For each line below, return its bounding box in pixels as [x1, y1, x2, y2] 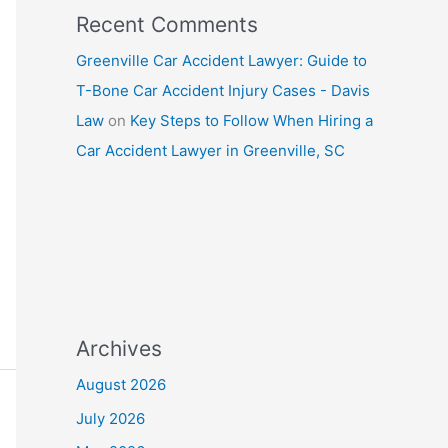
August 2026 [76, 374, 166, 394]
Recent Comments [76, 11, 258, 37]
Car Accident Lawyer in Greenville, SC [76, 140, 345, 160]
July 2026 [76, 408, 145, 428]
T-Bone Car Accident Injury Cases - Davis [76, 80, 370, 100]
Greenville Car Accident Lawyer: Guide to [76, 50, 367, 70]
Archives [76, 335, 162, 361]
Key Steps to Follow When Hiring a [130, 110, 373, 130]
